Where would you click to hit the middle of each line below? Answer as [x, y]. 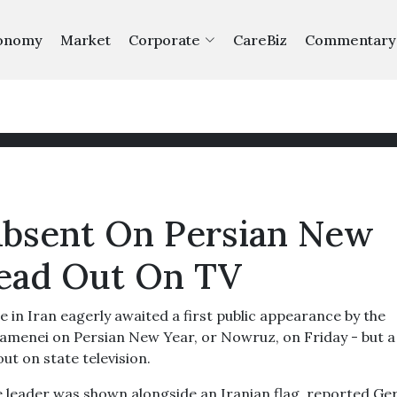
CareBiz [260, 40]
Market [85, 40]
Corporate [164, 40]
